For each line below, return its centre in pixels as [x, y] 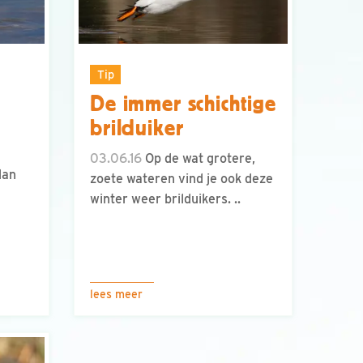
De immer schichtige [183, 104]
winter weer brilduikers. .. [165, 199]
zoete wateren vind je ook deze [181, 179]
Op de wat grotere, [199, 159]
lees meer [116, 294]
